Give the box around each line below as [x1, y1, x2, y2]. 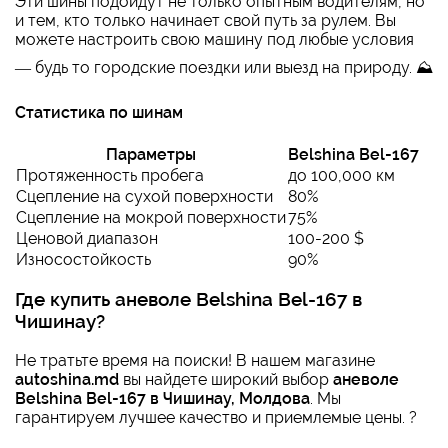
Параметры [106, 144, 196, 164]
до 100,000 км [288, 165, 395, 185]
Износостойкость [16, 249, 151, 269]
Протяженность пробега [16, 165, 204, 185]
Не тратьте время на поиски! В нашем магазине [15, 351, 375, 371]
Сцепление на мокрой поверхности [16, 207, 286, 227]
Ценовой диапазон [16, 228, 158, 248]
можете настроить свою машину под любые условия [15, 30, 414, 50]
